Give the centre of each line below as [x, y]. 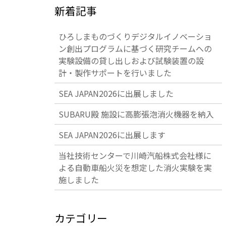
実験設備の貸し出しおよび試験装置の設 [131, 61]
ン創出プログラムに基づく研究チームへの [135, 48]
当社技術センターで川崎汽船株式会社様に [135, 155]
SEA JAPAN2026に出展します [112, 135]
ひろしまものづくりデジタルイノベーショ [135, 36]
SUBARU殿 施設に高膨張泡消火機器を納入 [136, 114]
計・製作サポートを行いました [115, 73]
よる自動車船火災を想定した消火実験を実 [135, 167]
